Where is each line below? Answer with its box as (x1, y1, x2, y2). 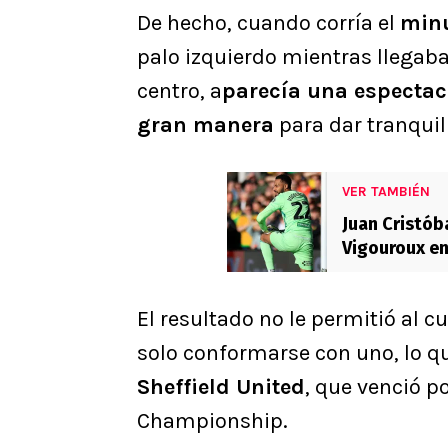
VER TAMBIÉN (342, 183, 430, 201)
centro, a (137, 78, 222, 105)
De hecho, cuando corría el (137, 10, 400, 37)
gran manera (137, 112, 274, 139)
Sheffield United (137, 374, 305, 401)
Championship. (137, 408, 288, 435)
